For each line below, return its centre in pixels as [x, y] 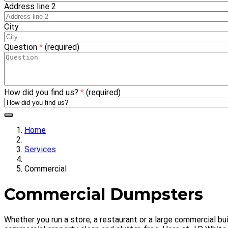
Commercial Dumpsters [104, 194]
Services [40, 149]
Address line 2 [30, 6]
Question [22, 47]
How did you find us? [42, 92]
